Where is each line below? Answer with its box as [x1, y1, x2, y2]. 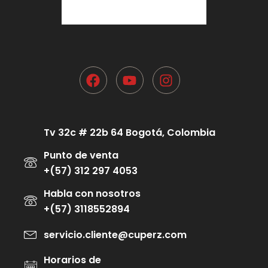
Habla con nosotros [43, 187, 141, 201]
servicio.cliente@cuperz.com [43, 227, 187, 242]
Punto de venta [43, 148, 118, 163]
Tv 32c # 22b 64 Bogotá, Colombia [43, 126, 215, 140]
